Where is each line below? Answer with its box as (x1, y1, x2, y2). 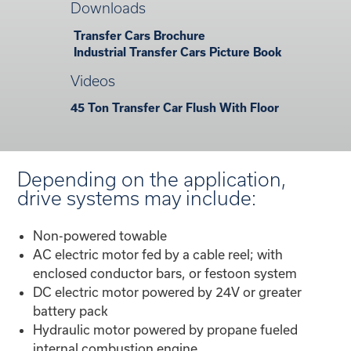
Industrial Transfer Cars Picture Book (70, 45, 281, 59)
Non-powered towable (33, 227, 168, 243)
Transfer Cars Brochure (70, 28, 205, 42)
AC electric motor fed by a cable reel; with (33, 246, 284, 262)
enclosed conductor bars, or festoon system (33, 265, 298, 280)
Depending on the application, (17, 168, 287, 190)
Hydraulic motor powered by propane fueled (33, 321, 299, 337)
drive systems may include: (17, 186, 257, 209)
